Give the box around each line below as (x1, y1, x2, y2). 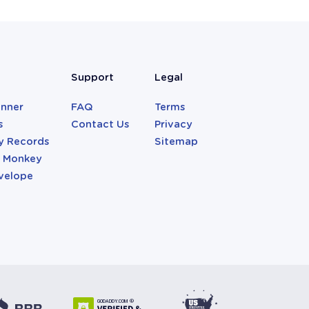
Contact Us (70, 119, 129, 130)
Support (70, 72, 114, 83)
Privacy (154, 119, 193, 130)
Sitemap (154, 136, 199, 148)
